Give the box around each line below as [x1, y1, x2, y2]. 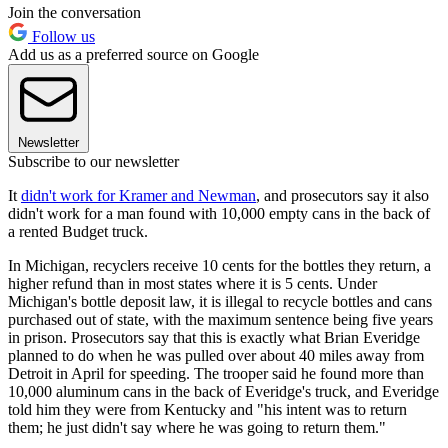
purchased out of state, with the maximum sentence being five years [8, 310, 433, 328]
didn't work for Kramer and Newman [21, 186, 256, 204]
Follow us [28, 27, 95, 45]
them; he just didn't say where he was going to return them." [8, 418, 386, 436]
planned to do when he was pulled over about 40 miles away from [8, 346, 424, 364]
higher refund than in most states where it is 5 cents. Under [8, 274, 377, 292]
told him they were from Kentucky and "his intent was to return [8, 400, 407, 418]
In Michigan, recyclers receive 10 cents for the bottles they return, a [8, 256, 431, 274]
